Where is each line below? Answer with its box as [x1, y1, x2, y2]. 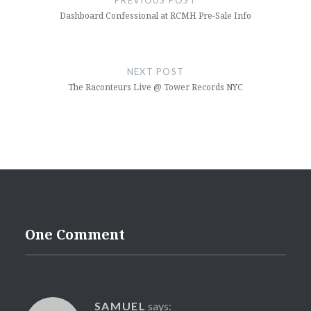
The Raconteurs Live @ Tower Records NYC [67, 81, 243, 93]
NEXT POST [126, 65, 185, 77]
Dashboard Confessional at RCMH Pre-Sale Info [59, 9, 251, 22]
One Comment [24, 224, 125, 244]
